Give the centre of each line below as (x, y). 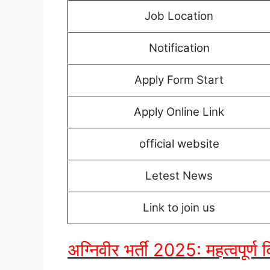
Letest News (179, 176)
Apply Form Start (179, 80)
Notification (179, 48)
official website (179, 144)
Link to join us (179, 208)
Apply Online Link (179, 112)
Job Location (179, 16)
